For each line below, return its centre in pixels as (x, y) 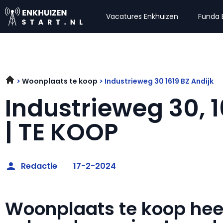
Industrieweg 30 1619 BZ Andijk (159, 81)
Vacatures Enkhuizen (142, 16)
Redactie (39, 166)
